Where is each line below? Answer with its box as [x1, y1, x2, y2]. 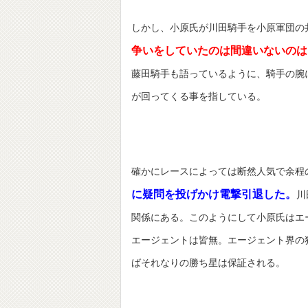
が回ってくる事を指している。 [131, 91, 266, 102]
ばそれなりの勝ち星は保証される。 [131, 257, 285, 269]
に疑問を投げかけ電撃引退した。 [131, 188, 296, 201]
